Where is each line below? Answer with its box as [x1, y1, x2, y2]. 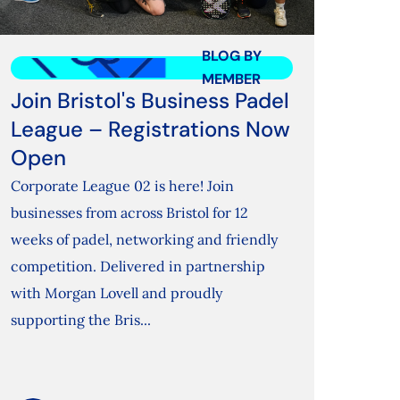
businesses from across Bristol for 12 [11, 204, 249, 222]
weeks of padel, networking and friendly [11, 230, 279, 249]
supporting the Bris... [11, 311, 152, 329]
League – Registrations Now [11, 115, 291, 144]
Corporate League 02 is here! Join [11, 177, 235, 196]
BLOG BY [202, 46, 262, 66]
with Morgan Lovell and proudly [11, 284, 223, 303]
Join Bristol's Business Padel [11, 87, 290, 115]
